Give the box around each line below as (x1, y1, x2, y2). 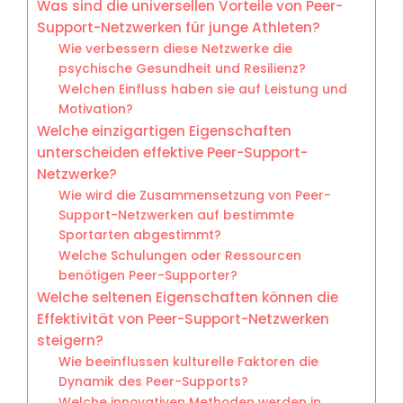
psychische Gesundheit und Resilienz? (58, 59, 307, 77)
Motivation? (58, 100, 134, 118)
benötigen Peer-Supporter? (58, 266, 238, 284)
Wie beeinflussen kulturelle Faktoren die (58, 353, 319, 371)
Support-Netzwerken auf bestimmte (58, 206, 295, 224)
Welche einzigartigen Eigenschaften (37, 121, 291, 140)
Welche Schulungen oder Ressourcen (58, 246, 302, 264)
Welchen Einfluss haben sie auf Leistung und (58, 80, 348, 98)
